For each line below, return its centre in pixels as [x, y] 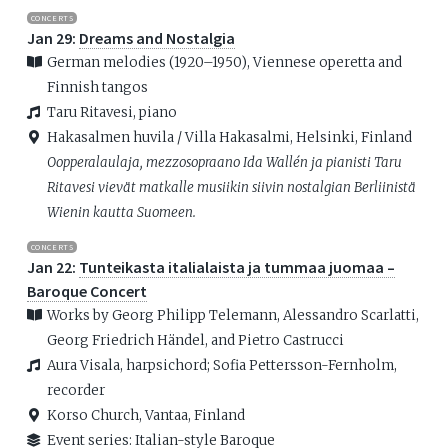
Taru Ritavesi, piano [111, 112]
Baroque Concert [86, 290]
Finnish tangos [97, 87]
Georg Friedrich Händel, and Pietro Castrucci [195, 340]
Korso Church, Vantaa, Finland [145, 415]
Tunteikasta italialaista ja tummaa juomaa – [236, 266]
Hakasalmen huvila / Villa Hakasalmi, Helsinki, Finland [229, 137]
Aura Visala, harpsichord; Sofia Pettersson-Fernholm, [221, 365]
